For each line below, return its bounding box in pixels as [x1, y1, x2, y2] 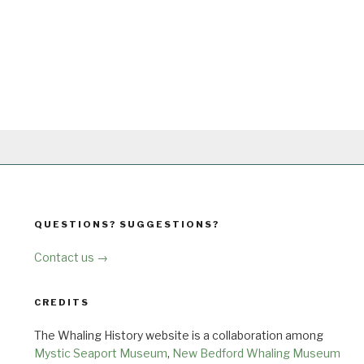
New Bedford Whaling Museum [172, 345, 340, 360]
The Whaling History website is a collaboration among [34, 327, 323, 342]
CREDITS [34, 296, 89, 308]
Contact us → [34, 249, 108, 264]
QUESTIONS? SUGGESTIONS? [34, 218, 219, 230]
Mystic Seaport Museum [34, 345, 167, 360]
